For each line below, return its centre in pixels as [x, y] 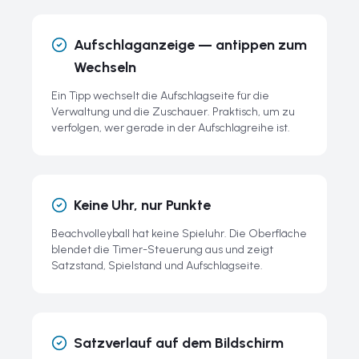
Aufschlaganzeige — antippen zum [190, 45]
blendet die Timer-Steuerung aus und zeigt [162, 250]
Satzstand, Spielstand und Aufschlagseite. [157, 266]
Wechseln [105, 67]
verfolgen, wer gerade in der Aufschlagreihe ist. [171, 128]
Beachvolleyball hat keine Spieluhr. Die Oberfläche [179, 234]
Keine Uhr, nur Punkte [142, 205]
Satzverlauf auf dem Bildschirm [179, 343]
